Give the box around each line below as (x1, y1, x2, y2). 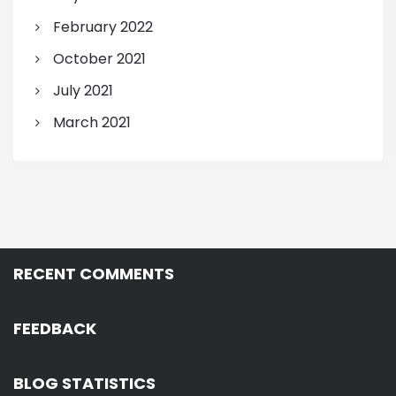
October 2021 (52, 49, 146, 70)
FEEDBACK (13, 317, 96, 340)
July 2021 (52, 80, 113, 102)
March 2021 (52, 112, 131, 133)
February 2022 (52, 17, 153, 38)
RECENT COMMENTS (13, 263, 174, 286)
